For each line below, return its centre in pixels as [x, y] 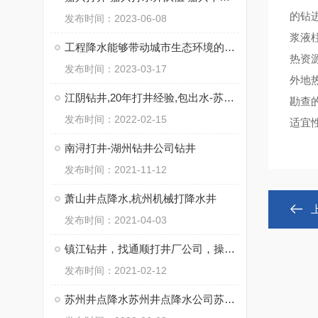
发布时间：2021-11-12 [116, 170]
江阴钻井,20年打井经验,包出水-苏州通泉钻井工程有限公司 [229, 98]
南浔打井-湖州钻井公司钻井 [130, 148]
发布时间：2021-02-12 [116, 270]
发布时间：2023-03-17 [116, 69]
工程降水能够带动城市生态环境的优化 [230, 47]
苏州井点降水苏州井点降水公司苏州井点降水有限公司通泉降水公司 [230, 299]
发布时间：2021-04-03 [116, 220]
